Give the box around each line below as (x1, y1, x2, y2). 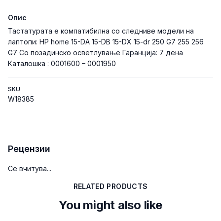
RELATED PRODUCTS (73, 182, 148, 190)
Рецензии (8, 144, 50, 154)
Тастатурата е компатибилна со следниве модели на (8, 27, 194, 35)
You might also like (59, 198, 162, 212)
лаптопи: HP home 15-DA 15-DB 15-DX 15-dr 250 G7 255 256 (8, 37, 204, 46)
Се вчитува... (8, 164, 51, 173)
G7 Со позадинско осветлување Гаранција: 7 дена (8, 48, 183, 57)
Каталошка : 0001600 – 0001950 (8, 59, 116, 68)
